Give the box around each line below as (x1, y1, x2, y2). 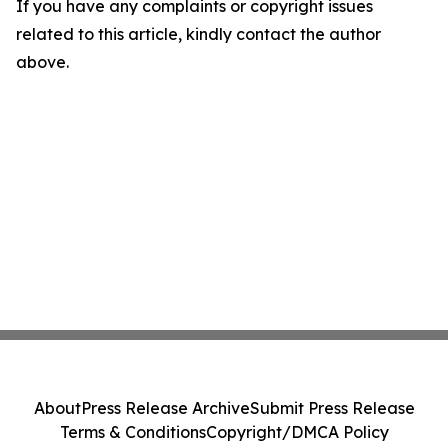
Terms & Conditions (59, 422, 206, 442)
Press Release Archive (80, 398, 250, 418)
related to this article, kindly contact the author (16, 24, 381, 44)
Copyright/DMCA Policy (205, 422, 389, 442)
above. (16, 52, 69, 72)
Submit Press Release (249, 398, 415, 418)
